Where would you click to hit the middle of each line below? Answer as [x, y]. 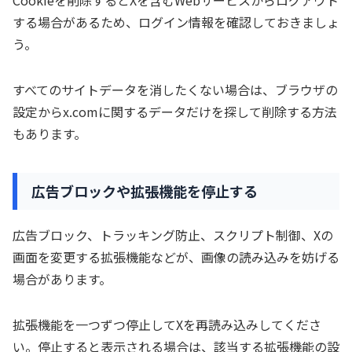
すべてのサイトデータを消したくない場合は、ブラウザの [175, 89]
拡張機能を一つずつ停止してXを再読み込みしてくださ [167, 325]
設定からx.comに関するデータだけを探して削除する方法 [175, 111]
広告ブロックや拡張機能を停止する [145, 191]
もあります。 [49, 133]
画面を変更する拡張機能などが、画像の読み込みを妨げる [176, 257]
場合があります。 [62, 279]
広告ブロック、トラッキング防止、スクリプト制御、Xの [173, 235]
